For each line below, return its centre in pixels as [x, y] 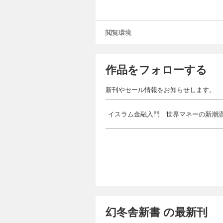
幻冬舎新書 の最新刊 [157, 211]
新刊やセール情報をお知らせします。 [161, 89]
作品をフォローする [156, 69]
